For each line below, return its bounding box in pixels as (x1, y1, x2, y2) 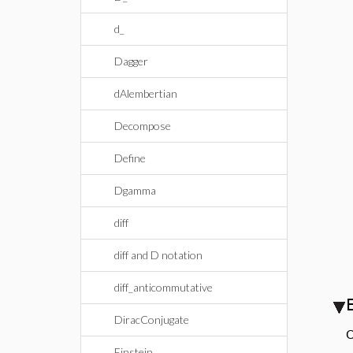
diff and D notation (114, 248, 203, 262)
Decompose (114, 119, 171, 132)
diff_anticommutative (114, 281, 213, 294)
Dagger (114, 54, 148, 68)
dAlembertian (114, 87, 177, 100)
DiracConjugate (114, 313, 189, 326)
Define (114, 151, 146, 165)
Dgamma (114, 184, 156, 197)
